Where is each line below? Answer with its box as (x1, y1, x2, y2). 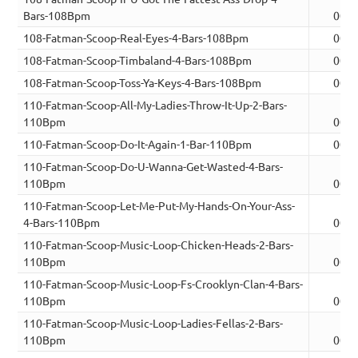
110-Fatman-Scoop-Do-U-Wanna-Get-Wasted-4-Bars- (23, 159, 284, 174)
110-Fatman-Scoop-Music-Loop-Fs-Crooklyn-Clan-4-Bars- (23, 276, 304, 292)
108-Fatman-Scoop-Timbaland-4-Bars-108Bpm (23, 53, 253, 68)
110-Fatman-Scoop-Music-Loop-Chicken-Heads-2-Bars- (23, 237, 294, 253)
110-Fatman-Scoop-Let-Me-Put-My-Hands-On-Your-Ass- (23, 198, 296, 213)
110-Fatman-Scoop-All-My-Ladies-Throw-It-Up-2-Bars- (23, 97, 288, 113)
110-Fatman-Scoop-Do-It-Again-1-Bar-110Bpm (23, 137, 253, 152)
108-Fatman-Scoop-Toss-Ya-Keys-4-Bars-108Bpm (23, 75, 262, 90)
